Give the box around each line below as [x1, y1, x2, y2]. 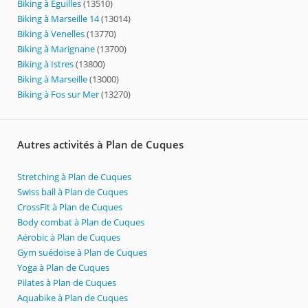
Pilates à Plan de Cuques [17, 276, 116, 289]
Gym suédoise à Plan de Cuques [17, 245, 147, 258]
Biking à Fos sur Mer [17, 87, 101, 100]
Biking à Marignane [17, 42, 97, 55]
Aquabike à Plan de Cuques [17, 291, 128, 304]
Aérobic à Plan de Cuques [17, 230, 120, 243]
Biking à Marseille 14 [17, 12, 101, 25]
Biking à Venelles [17, 27, 87, 40]
